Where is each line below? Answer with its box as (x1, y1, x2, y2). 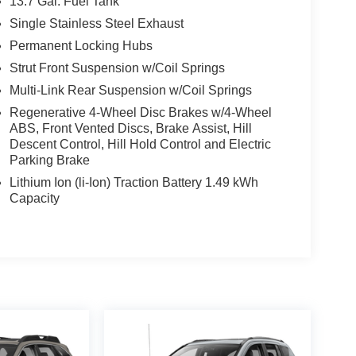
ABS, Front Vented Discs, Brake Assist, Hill (9, 122, 252, 136)
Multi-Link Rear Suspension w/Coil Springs (9, 83, 252, 98)
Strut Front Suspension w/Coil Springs (9, 61, 225, 75)
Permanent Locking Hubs (9, 39, 153, 53)
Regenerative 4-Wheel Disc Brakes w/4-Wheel (9, 106, 272, 120)
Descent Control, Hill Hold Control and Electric (9, 137, 271, 152)
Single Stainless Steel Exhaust (9, 17, 184, 31)
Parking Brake (9, 153, 90, 168)
